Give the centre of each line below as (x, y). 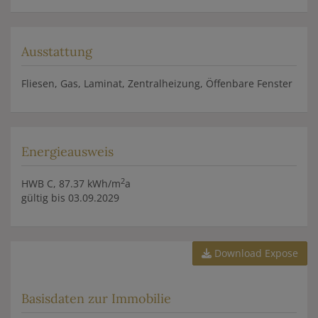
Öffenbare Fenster (249, 84)
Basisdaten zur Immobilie (96, 299)
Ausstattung (57, 52)
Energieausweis (67, 152)
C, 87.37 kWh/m (84, 184)
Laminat (103, 84)
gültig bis (43, 198)
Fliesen (38, 84)
